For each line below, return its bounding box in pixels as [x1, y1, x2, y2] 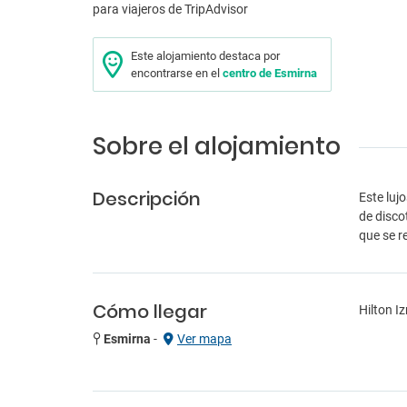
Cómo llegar [93, 299, 207, 324]
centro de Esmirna [223, 66, 317, 80]
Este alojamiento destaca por [131, 49, 280, 63]
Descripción [93, 186, 201, 212]
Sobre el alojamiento [93, 130, 341, 163]
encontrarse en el [131, 66, 223, 80]
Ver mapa [177, 332, 232, 346]
